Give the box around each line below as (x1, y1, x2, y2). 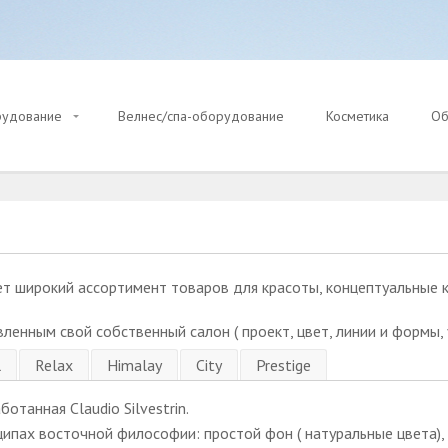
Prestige (256, 355, 311, 375)
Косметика (326, 107, 389, 125)
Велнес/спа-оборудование (118, 107, 284, 125)
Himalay (107, 355, 162, 375)
